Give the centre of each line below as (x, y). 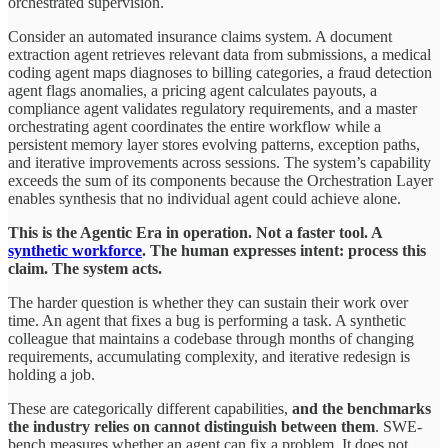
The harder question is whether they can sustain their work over (208, 302)
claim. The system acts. (85, 268)
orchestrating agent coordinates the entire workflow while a (194, 126)
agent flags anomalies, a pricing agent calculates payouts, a (192, 90)
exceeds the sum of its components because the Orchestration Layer (220, 180)
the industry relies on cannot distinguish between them (191, 426)
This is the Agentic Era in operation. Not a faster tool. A (195, 232)
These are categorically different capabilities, (150, 408)
